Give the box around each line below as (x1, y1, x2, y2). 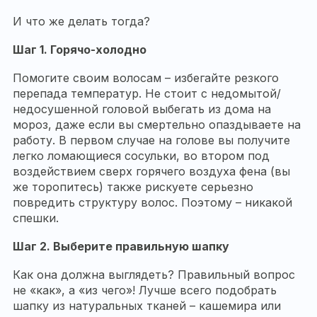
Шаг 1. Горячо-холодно (13, 42, 146, 57)
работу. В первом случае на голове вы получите (13, 133, 290, 148)
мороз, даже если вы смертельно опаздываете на (13, 117, 301, 132)
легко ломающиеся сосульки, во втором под (13, 149, 270, 163)
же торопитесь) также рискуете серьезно (13, 180, 253, 195)
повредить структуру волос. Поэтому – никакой (13, 195, 292, 210)
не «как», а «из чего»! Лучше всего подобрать (13, 283, 277, 298)
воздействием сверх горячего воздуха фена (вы (13, 164, 290, 179)
